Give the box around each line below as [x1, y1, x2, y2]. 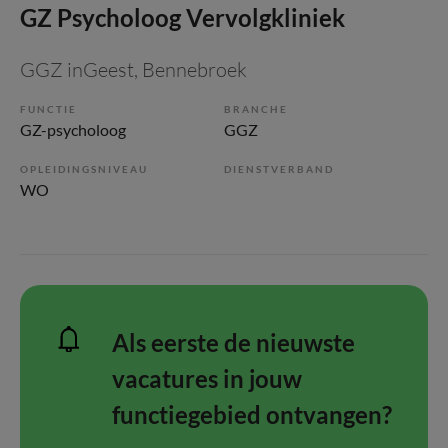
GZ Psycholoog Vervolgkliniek [20, 3, 345, 32]
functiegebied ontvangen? [112, 400, 392, 429]
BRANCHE [224, 103, 288, 115]
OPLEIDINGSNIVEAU [20, 163, 148, 175]
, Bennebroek [134, 57, 247, 82]
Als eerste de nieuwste [112, 328, 355, 357]
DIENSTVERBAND [224, 163, 334, 175]
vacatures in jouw [112, 364, 302, 393]
